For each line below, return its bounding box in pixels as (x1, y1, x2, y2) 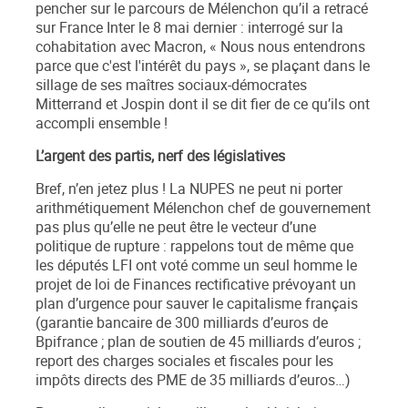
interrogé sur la (248, 18, 343, 38)
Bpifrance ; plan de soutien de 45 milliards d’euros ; (36, 332, 361, 352)
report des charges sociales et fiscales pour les (36, 352, 333, 372)
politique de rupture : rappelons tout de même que (36, 237, 353, 257)
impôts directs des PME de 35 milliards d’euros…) (36, 371, 351, 391)
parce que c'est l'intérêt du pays (36, 56, 236, 76)
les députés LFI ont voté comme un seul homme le (36, 256, 357, 276)
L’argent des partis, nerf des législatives (36, 147, 285, 167)
